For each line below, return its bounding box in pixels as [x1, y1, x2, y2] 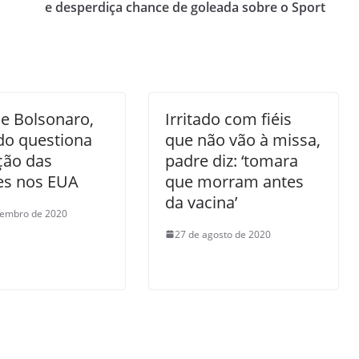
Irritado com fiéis [165, 107, 292, 130]
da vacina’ [165, 191, 237, 213]
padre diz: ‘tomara [165, 149, 298, 171]
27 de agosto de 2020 [175, 227, 271, 241]
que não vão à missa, [165, 128, 321, 151]
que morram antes [165, 170, 304, 192]
